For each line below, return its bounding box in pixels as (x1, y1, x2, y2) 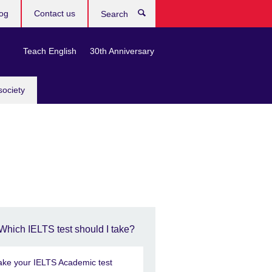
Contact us (34, 8, 75, 18)
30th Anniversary (90, 46, 154, 56)
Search (152, 9, 186, 21)
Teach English (23, 46, 76, 56)
